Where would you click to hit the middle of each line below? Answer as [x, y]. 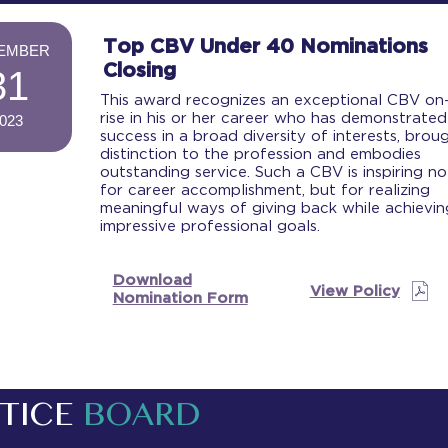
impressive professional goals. [210, 226]
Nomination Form [180, 298]
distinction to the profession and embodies [261, 154]
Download [152, 280]
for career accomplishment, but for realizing [265, 190]
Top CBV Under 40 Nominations [266, 46]
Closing [140, 70]
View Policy [354, 291]
